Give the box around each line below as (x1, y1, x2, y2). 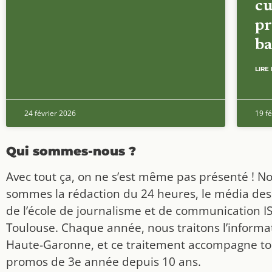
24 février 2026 (24, 107, 76, 118)
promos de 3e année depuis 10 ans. (6, 253, 201, 270)
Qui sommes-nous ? (6, 143, 136, 158)
